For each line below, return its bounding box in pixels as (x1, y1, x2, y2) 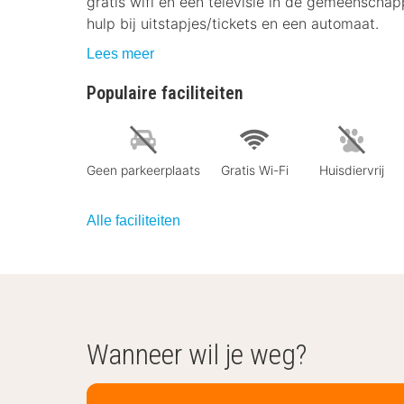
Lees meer (87, 46, 154, 61)
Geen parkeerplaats (87, 161, 200, 178)
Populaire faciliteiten (87, 82, 243, 104)
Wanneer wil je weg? (87, 336, 307, 372)
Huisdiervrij (319, 161, 384, 178)
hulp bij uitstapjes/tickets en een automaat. (87, 14, 379, 32)
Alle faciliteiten (87, 212, 180, 228)
